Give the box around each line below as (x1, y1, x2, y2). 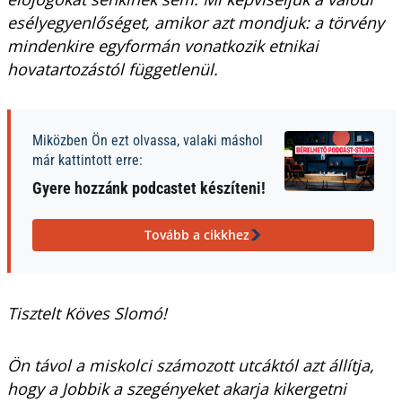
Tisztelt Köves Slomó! (6, 302, 167, 324)
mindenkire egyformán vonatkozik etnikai (6, 35, 319, 57)
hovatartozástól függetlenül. (6, 58, 218, 80)
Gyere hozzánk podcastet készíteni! (31, 179, 266, 197)
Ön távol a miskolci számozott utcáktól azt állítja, (6, 354, 374, 376)
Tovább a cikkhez (144, 226, 249, 243)
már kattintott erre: (31, 152, 143, 169)
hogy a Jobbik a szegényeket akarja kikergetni (6, 378, 346, 399)
